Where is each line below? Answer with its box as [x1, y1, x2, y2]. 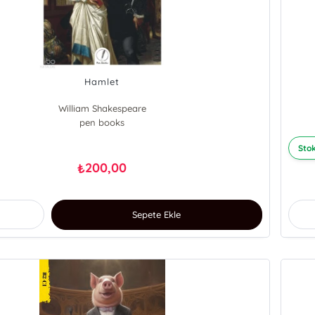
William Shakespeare [58, 103, 146, 115]
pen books [79, 117, 125, 129]
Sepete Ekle [132, 209, 181, 221]
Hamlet [84, 76, 120, 88]
